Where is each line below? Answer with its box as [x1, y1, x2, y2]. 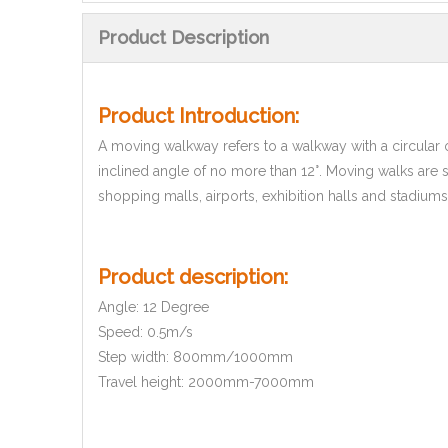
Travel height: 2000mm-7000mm [98, 374, 314, 391]
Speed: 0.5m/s [98, 324, 193, 341]
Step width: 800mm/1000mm [98, 349, 293, 366]
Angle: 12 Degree [98, 299, 209, 316]
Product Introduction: [98, 104, 299, 129]
